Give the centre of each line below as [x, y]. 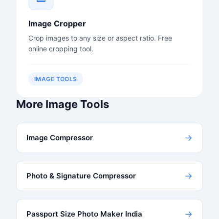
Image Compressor [59, 137]
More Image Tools [62, 104]
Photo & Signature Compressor [81, 175]
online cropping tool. [61, 48]
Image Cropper [57, 23]
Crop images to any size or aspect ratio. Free [100, 38]
